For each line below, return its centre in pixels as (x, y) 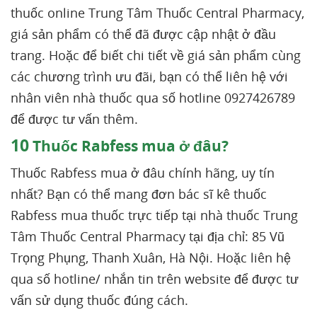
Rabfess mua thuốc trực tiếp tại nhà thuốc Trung (154, 215)
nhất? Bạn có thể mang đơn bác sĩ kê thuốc (139, 194)
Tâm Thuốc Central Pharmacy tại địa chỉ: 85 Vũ (148, 236)
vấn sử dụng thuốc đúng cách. (99, 300)
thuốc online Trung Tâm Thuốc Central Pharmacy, (157, 13)
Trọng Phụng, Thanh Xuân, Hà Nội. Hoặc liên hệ (151, 258)
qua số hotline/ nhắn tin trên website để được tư (155, 279)
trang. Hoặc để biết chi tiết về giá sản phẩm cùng (156, 55)
